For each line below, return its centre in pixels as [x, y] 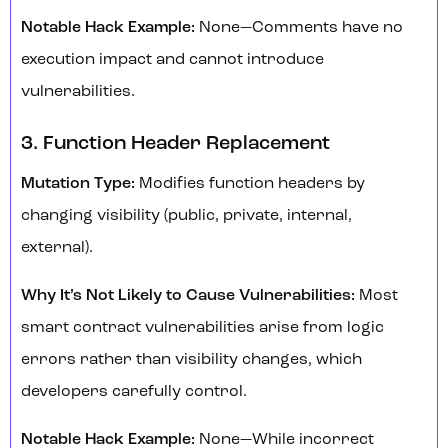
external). [57, 248]
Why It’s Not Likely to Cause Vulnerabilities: [190, 296]
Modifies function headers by [250, 184]
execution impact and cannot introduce [172, 60]
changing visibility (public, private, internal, [186, 216]
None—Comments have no [299, 28]
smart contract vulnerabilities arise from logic [202, 328]
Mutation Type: [78, 184]
